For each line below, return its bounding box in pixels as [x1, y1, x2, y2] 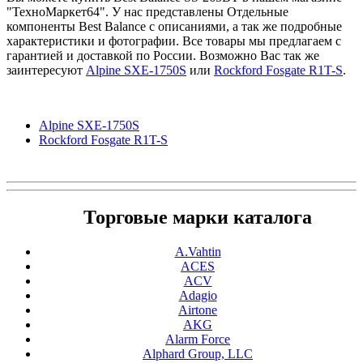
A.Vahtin [174, 245, 221, 259]
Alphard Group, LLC [143, 347, 253, 361]
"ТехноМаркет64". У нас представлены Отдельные [6, 4, 288, 19]
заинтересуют [6, 62, 86, 77]
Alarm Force [165, 332, 230, 347]
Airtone [178, 303, 217, 318]
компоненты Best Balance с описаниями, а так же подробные [6, 19, 342, 33]
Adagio [178, 288, 217, 303]
